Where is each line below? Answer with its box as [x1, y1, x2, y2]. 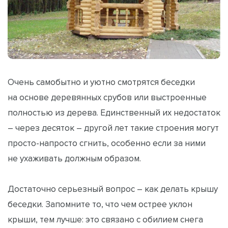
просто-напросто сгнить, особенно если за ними [8, 138, 206, 148]
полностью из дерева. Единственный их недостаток [8, 107, 220, 117]
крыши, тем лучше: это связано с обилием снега [8, 214, 203, 224]
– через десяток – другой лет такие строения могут [8, 123, 219, 132]
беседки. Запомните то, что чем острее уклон [8, 199, 192, 209]
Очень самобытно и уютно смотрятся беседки [8, 77, 195, 87]
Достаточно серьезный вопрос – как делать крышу [8, 184, 218, 193]
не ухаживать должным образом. [8, 153, 141, 163]
